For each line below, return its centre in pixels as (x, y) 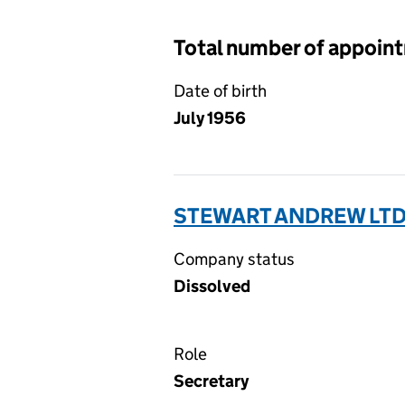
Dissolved (212, 286)
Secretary (211, 381)
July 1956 (210, 118)
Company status (234, 259)
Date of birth (220, 91)
